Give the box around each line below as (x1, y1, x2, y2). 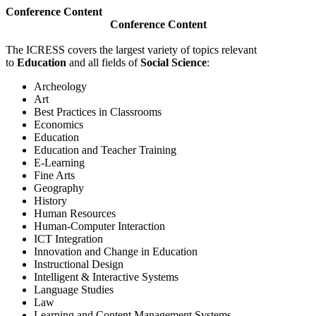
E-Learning (34, 157, 85, 169)
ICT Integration (34, 233, 103, 245)
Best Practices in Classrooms (34, 106, 162, 118)
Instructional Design (34, 258, 123, 270)
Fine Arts (34, 169, 75, 181)
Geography (34, 182, 84, 194)
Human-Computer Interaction (34, 220, 165, 232)
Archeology (34, 80, 90, 92)
